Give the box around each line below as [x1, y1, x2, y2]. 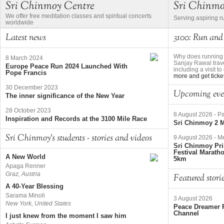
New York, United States [5, 200, 71, 207]
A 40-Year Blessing [5, 182, 63, 190]
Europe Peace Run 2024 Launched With [5, 62, 127, 70]
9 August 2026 [173, 133, 212, 141]
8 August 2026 [173, 110, 212, 118]
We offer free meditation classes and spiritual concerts [5, 12, 151, 19]
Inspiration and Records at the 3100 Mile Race [5, 114, 147, 122]
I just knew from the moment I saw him [5, 211, 126, 219]
